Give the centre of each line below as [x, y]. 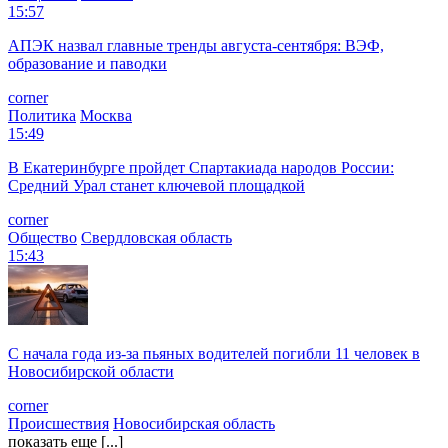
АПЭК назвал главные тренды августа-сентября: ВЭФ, [196, 45]
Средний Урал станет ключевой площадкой [156, 185]
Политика [42, 115]
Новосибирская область [194, 423]
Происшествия [58, 423]
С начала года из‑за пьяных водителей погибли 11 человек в [214, 353]
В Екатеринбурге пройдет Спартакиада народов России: [201, 167]
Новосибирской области [91, 371]
